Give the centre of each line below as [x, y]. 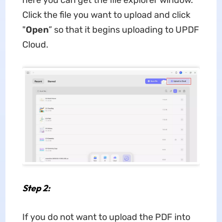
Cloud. [35, 45]
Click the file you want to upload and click [106, 15]
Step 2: [36, 188]
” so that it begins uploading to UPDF [124, 30]
